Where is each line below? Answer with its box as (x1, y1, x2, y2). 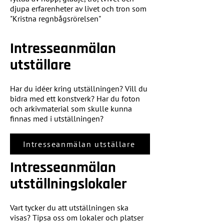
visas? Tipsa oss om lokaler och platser (10, 212, 143, 223)
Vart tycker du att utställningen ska (10, 202, 128, 213)
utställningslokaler (10, 174, 126, 194)
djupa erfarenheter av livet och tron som (10, 3, 146, 14)
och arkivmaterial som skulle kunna (10, 103, 132, 114)
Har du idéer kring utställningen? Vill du (10, 83, 147, 94)
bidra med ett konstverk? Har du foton (10, 93, 140, 104)
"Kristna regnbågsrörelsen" (10, 13, 101, 24)
